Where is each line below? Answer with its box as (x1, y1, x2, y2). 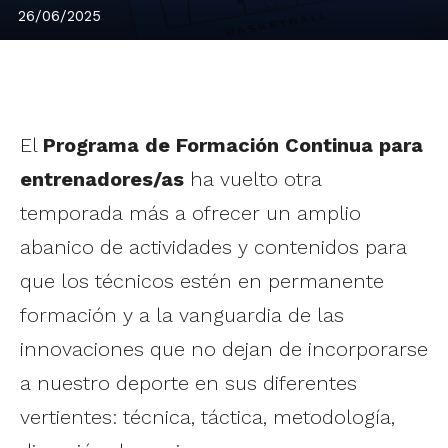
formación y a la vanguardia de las (20, 303, 344, 328)
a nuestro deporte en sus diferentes (20, 371, 357, 396)
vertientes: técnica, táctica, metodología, (20, 405, 395, 430)
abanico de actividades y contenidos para (20, 235, 407, 260)
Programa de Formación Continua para (43, 133, 423, 158)
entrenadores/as (20, 167, 184, 192)
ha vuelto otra (184, 167, 322, 192)
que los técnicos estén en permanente (20, 269, 384, 294)
